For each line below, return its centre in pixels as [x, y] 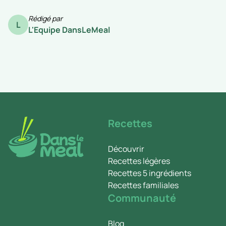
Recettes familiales [143, 185]
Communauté [142, 198]
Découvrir [126, 149]
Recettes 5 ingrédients [150, 173]
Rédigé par [45, 18]
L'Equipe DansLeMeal [69, 30]
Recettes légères [139, 161]
